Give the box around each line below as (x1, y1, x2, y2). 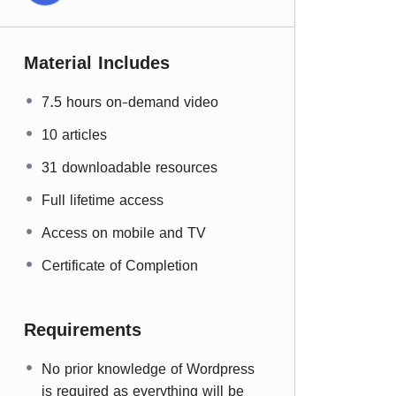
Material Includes (24, 49, 170, 76)
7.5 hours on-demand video (42, 91, 218, 112)
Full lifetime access (42, 189, 164, 210)
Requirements (24, 316, 141, 343)
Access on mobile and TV (42, 222, 206, 243)
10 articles (42, 124, 107, 145)
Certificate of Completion (42, 255, 198, 276)
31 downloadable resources (42, 156, 217, 178)
